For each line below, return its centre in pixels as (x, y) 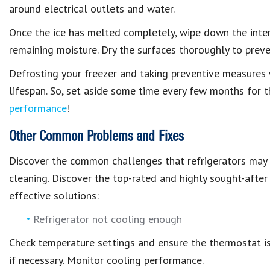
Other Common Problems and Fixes (96, 137)
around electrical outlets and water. (92, 9)
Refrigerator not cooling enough (108, 219)
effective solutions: (54, 196)
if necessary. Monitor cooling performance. (106, 260)
